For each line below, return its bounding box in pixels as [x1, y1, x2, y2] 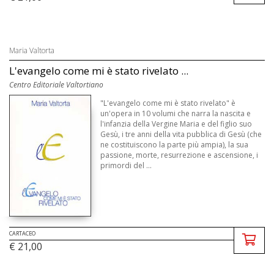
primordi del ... [100, 160, 152, 171]
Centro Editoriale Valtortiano [9, 79, 103, 90]
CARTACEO [9, 229, 35, 238]
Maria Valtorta [9, 45, 54, 56]
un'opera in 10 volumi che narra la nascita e [100, 108, 251, 119]
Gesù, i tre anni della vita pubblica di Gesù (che [100, 128, 262, 139]
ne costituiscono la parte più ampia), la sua [100, 139, 249, 150]
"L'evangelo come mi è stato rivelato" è [100, 97, 236, 108]
